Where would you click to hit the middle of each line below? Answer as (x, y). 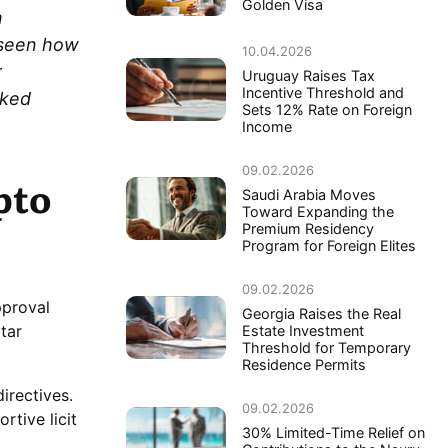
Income (267, 127)
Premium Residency (308, 229)
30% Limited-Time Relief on (333, 433)
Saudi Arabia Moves (309, 195)
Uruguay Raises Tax (308, 76)
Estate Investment (303, 331)
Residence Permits (304, 365)
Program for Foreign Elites (329, 246)
